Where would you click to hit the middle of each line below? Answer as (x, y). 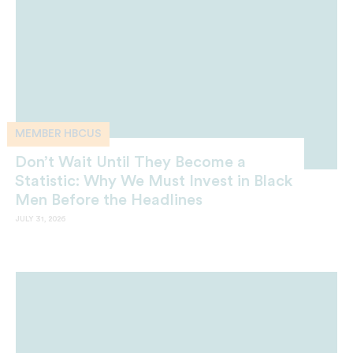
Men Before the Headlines (109, 200)
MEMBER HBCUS (58, 134)
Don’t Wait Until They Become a (130, 162)
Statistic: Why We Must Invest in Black (154, 181)
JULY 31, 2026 (40, 219)
